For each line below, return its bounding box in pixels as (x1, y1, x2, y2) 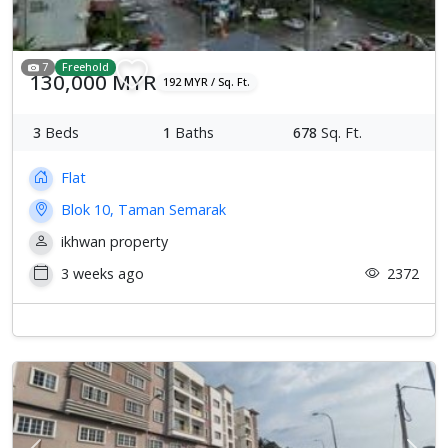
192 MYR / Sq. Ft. (163, 74, 251, 90)
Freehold (62, 59, 110, 75)
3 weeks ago (57, 263, 144, 283)
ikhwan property (57, 231, 168, 251)
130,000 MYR (29, 67, 156, 96)
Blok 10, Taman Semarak (57, 199, 226, 219)
